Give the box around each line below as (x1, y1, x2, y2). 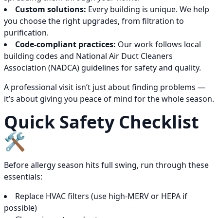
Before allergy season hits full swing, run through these (4, 160, 209, 171)
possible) (4, 202, 37, 214)
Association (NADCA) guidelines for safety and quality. (4, 62, 201, 73)
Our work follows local (116, 39, 201, 50)
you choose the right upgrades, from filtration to (4, 16, 184, 27)
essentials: (4, 171, 42, 182)
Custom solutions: (15, 4, 86, 15)
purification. (4, 27, 49, 38)
